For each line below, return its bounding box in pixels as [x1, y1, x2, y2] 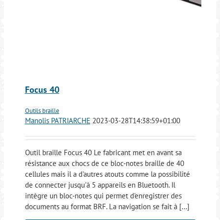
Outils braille [25, 106, 59, 115]
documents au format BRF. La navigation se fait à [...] [25, 201, 190, 211]
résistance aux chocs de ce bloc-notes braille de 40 [25, 158, 184, 168]
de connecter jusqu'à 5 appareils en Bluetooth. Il [25, 180, 175, 190]
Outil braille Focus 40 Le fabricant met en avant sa [25, 147, 182, 157]
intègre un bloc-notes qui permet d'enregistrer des [25, 191, 182, 200]
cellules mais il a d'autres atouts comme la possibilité [25, 169, 190, 179]
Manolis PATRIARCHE [25, 115, 90, 125]
